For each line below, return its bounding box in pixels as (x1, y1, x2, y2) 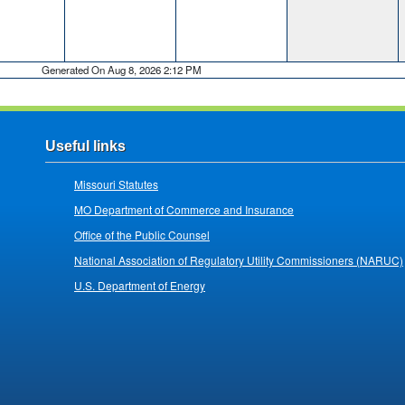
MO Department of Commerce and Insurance (74, 202, 294, 218)
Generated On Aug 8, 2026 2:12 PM (41, 61, 202, 77)
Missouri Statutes (74, 176, 158, 193)
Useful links (45, 138, 126, 155)
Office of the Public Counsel (74, 227, 210, 243)
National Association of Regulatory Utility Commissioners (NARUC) (74, 252, 403, 268)
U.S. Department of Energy (74, 278, 205, 294)
